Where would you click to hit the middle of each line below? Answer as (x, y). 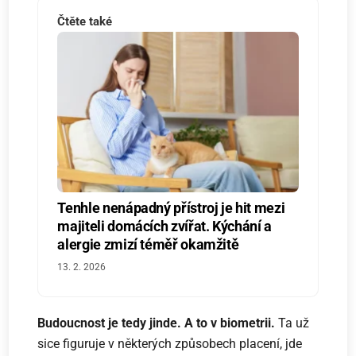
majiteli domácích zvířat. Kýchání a (164, 226)
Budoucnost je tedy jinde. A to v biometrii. (157, 323)
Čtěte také (85, 22)
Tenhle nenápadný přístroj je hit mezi (171, 208)
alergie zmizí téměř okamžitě (148, 245)
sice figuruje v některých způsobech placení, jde (170, 344)
